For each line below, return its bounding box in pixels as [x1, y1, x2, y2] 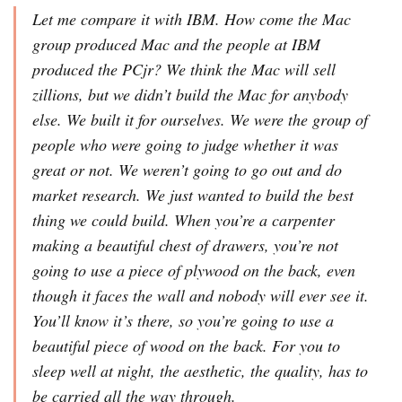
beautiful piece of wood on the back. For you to [32, 334, 340, 356]
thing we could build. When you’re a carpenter [32, 208, 335, 231]
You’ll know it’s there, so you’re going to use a [32, 309, 334, 331]
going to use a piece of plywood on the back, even [32, 258, 355, 281]
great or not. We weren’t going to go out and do [32, 158, 342, 180]
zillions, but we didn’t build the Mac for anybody [32, 83, 348, 105]
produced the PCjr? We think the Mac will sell [32, 57, 336, 80]
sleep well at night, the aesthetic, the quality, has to [32, 359, 368, 381]
